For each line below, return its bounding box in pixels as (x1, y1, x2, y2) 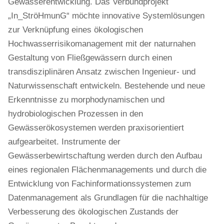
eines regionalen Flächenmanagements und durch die (8, 165, 206, 174)
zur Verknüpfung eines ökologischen (8, 25, 143, 34)
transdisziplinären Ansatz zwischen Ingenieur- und (8, 67, 195, 76)
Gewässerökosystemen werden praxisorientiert (8, 123, 184, 132)
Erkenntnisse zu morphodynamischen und (8, 95, 164, 104)
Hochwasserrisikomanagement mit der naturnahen (8, 39, 195, 48)
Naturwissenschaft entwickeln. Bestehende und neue (8, 81, 205, 90)
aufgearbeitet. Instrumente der (8, 137, 120, 146)
